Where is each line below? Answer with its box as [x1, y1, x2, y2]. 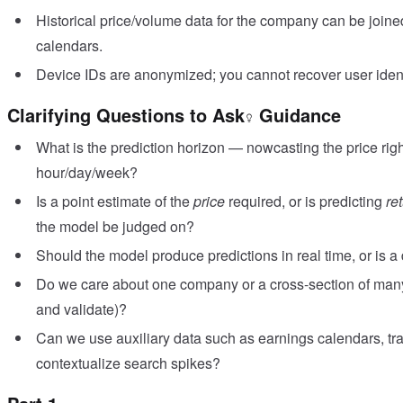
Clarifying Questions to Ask [7, 102, 245, 129]
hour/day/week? [36, 162, 138, 184]
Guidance [254, 102, 341, 129]
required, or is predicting [228, 191, 386, 212]
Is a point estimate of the [36, 191, 193, 212]
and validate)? [36, 299, 127, 320]
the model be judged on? [36, 216, 194, 237]
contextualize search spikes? [36, 353, 220, 374]
